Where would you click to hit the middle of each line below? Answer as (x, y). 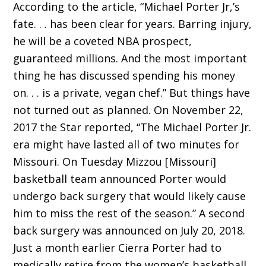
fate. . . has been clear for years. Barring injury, (133, 24)
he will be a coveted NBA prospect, (103, 41)
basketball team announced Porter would (120, 179)
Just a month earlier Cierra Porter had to (118, 248)
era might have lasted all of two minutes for (126, 145)
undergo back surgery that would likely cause (130, 196)
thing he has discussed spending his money (124, 76)
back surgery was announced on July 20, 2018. (129, 231)
